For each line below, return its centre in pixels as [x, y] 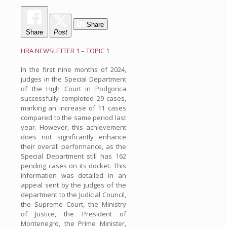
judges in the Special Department [73, 79]
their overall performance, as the [73, 146]
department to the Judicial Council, [73, 194]
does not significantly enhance [73, 137]
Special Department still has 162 [73, 156]
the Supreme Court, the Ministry [73, 204]
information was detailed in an [73, 175]
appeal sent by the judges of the [73, 185]
